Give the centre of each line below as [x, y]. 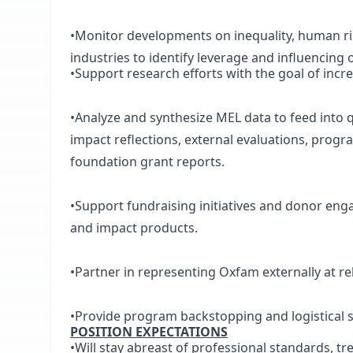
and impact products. [134, 228]
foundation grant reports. [147, 162]
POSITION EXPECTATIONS [149, 332]
